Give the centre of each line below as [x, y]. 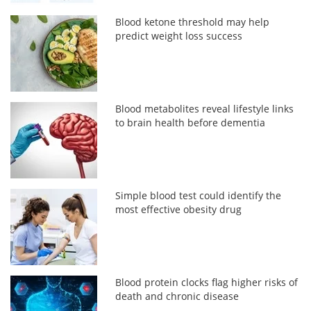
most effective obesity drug [179, 210]
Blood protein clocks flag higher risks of [207, 283]
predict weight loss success [179, 36]
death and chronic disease [177, 296]
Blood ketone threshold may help [193, 22]
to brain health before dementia [191, 123]
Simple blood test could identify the [199, 196]
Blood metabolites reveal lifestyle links [205, 109]
